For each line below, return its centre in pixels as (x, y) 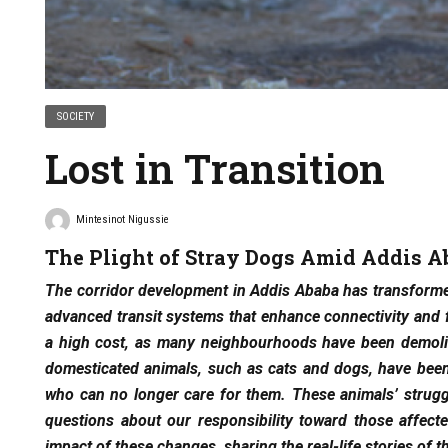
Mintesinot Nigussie (122, 220)
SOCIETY (76, 117)
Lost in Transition (215, 169)
